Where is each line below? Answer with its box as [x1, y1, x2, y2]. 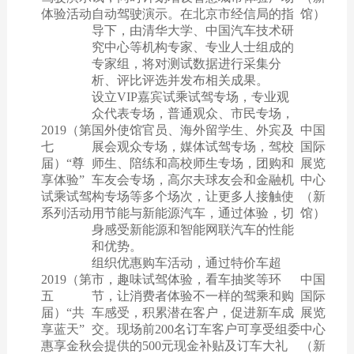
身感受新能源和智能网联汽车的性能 [91, 222, 294, 236]
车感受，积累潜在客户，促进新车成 [91, 305, 294, 319]
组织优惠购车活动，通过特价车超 [91, 255, 281, 269]
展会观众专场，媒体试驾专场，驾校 [91, 139, 294, 153]
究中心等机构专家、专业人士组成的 [91, 40, 294, 54]
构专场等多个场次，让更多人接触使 [91, 189, 294, 203]
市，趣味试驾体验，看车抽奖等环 [91, 272, 281, 286]
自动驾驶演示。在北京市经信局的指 [91, 6, 294, 21]
